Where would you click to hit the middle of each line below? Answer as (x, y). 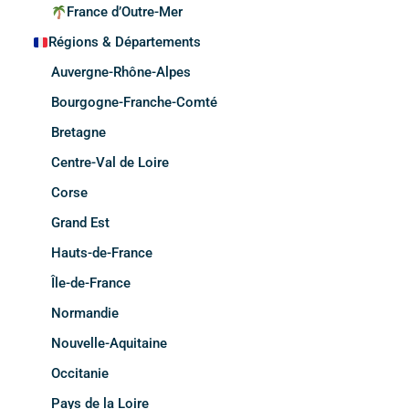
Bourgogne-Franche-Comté (134, 103)
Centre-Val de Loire (110, 163)
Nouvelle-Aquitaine (109, 344)
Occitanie (80, 374)
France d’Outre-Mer (125, 12)
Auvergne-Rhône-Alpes (121, 73)
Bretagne (79, 133)
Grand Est (80, 223)
